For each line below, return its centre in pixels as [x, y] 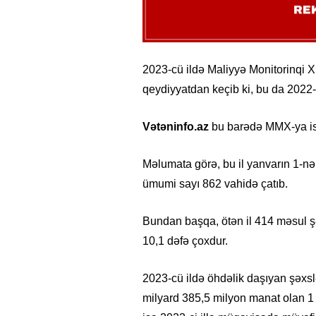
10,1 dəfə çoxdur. [185, 241]
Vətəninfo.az [176, 127]
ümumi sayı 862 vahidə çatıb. [215, 184]
